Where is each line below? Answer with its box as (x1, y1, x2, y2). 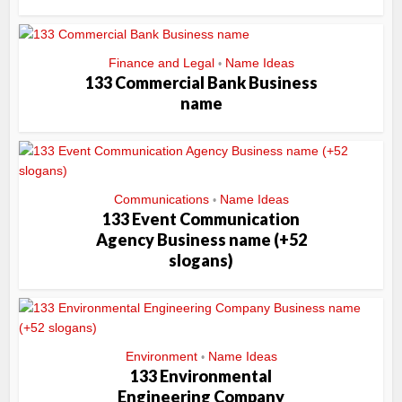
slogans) (169, 250, 233, 271)
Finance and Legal (108, 56, 214, 71)
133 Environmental (130, 366, 272, 387)
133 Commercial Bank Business (84, 73, 318, 93)
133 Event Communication (102, 209, 300, 230)
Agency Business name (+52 (95, 230, 307, 250)
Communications (113, 192, 209, 207)
